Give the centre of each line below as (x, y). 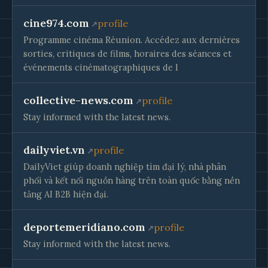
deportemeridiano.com (84, 227)
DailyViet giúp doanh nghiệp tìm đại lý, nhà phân (125, 167)
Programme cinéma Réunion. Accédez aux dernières (132, 40)
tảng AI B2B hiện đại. (66, 194)
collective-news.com (78, 100)
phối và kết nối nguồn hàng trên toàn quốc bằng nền (132, 180)
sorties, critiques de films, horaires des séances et (127, 54)
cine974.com (56, 23)
